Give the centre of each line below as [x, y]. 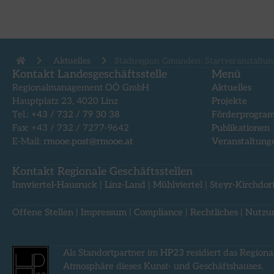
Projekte [229, 101]
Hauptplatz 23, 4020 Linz [65, 101]
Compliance [158, 213]
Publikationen [241, 128]
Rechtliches [214, 213]
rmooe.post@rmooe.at [88, 142]
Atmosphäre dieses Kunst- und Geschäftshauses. [163, 266]
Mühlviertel [178, 184]
